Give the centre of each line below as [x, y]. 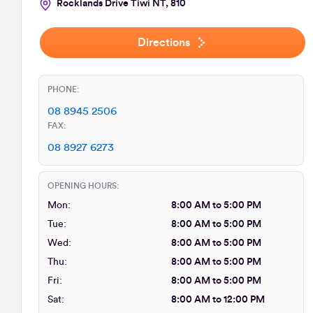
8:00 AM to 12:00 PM [218, 300]
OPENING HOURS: [83, 186]
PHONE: [64, 89]
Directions [163, 43]
